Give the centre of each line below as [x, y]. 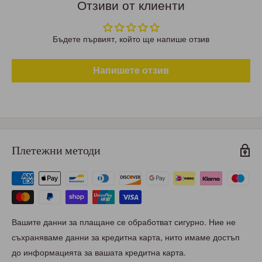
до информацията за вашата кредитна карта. [99, 253]
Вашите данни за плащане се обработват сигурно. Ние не [124, 223]
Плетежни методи [56, 150]
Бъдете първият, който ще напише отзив [131, 39]
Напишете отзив [131, 71]
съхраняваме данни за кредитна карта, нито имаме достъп [126, 238]
